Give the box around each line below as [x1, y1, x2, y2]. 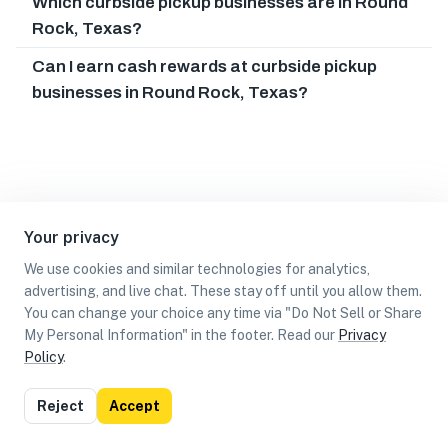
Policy [24, 349, 63, 365]
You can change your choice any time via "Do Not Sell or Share [24, 305, 422, 321]
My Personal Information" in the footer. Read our [24, 327, 335, 343]
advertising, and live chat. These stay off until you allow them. [24, 283, 422, 299]
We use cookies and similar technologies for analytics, [24, 261, 370, 277]
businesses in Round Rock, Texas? [32, 82, 308, 102]
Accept [109, 398, 160, 414]
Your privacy [24, 228, 119, 247]
